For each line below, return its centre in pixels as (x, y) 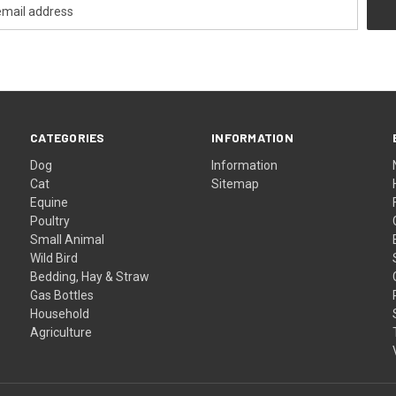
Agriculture (61, 332)
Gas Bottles (62, 295)
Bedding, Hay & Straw (90, 276)
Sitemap (236, 183)
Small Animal (68, 239)
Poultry (50, 221)
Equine (49, 202)
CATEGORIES (68, 137)
